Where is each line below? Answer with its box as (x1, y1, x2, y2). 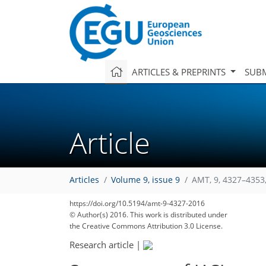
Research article (69, 238, 134, 251)
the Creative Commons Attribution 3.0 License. (69, 221, 223, 231)
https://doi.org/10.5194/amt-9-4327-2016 (69, 198, 205, 208)
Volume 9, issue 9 (111, 175, 180, 186)
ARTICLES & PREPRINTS (131, 65, 228, 78)
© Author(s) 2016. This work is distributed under (69, 210, 227, 220)
